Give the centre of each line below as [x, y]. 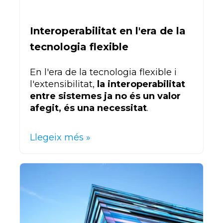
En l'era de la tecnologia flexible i [103, 72]
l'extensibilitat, [62, 84]
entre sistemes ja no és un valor [105, 96]
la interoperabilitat [140, 84]
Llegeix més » [60, 137]
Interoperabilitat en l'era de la [108, 31]
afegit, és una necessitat [88, 108]
